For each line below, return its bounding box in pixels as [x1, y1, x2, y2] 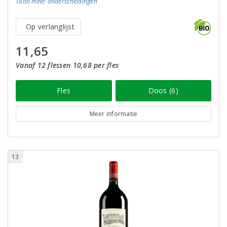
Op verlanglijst [26, 22, 74, 31]
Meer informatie [89, 109, 138, 118]
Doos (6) [148, 86, 178, 95]
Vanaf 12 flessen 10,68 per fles [16, 60, 119, 70]
